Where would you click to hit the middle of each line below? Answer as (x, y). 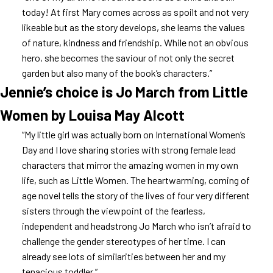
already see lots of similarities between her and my (123, 256)
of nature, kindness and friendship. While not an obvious (135, 42)
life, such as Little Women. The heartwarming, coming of (136, 180)
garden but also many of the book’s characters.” (117, 73)
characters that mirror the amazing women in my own (130, 165)
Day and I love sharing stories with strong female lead (129, 150)
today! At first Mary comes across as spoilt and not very (135, 12)
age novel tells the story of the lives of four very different (136, 195)
